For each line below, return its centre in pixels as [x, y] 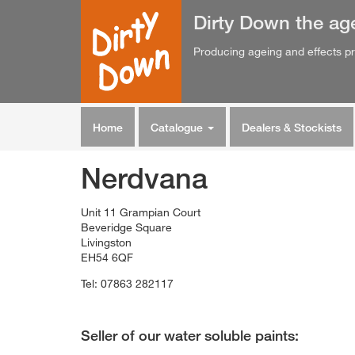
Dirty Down [242, 22]
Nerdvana [144, 178]
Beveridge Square [126, 227]
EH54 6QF [107, 257]
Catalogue [178, 127]
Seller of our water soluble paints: [190, 335]
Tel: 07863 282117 [127, 283]
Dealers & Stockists [292, 127]
